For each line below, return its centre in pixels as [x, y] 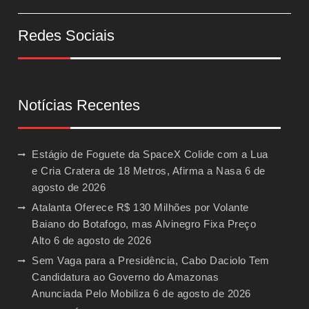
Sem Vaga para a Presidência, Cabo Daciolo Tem [151, 261]
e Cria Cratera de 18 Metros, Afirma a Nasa [137, 171]
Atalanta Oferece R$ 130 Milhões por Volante [140, 208]
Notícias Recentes [79, 106]
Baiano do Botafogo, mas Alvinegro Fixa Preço [144, 224]
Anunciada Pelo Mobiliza [91, 294]
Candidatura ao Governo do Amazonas [126, 277]
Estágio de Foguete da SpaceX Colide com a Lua [150, 154]
